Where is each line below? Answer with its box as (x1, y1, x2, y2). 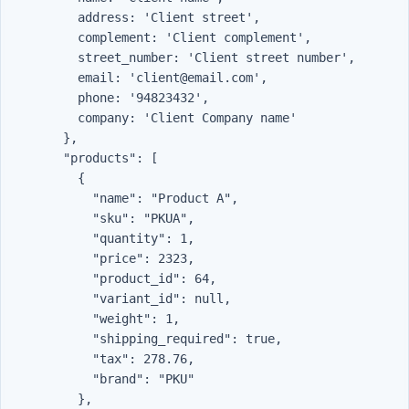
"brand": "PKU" (5, 372, 92, 387)
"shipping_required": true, (5, 331, 92, 347)
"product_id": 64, (5, 271, 92, 287)
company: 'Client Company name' (5, 110, 78, 126)
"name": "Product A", (5, 191, 92, 206)
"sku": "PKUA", (5, 211, 92, 226)
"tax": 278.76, (5, 351, 92, 367)
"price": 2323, (5, 251, 92, 267)
